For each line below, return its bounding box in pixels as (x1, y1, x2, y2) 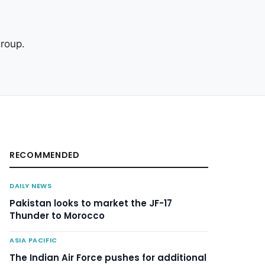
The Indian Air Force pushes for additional (9, 251, 206, 264)
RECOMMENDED (9, 148, 80, 161)
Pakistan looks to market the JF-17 (9, 196, 172, 209)
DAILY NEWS (9, 180, 52, 190)
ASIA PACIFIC (9, 235, 57, 245)
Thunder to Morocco (9, 209, 105, 222)
